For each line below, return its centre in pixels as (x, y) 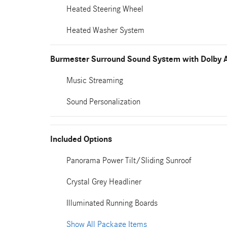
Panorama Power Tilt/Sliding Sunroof (129, 160)
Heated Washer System (105, 30)
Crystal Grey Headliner (104, 182)
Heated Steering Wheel (105, 9)
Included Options (81, 139)
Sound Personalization (103, 102)
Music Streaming (95, 80)
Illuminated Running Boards (112, 203)
